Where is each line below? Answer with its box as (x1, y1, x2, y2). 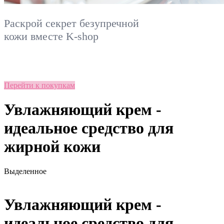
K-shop (66, 30, 98, 42)
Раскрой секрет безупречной (4, 17, 139, 29)
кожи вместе (4, 30, 66, 42)
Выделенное (4, 166, 46, 175)
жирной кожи (4, 137, 100, 156)
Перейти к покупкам (4, 81, 75, 89)
